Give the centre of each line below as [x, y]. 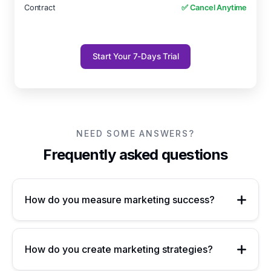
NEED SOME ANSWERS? [135, 133]
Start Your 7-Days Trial [135, 56]
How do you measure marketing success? [120, 200]
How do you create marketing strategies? [119, 249]
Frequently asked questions [135, 155]
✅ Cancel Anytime [214, 8]
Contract [40, 8]
